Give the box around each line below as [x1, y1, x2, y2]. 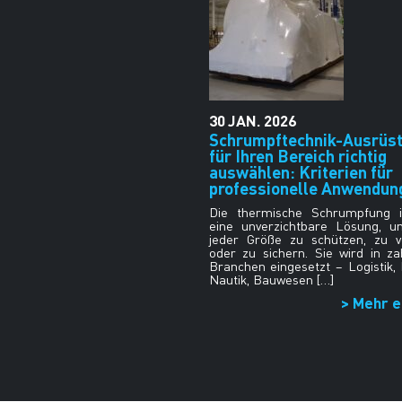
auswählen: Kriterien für [208, 161, 393, 182]
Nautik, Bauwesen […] [208, 271, 334, 287]
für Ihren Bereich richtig [208, 144, 387, 166]
